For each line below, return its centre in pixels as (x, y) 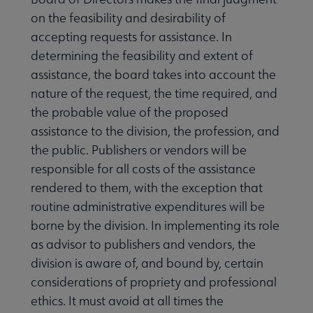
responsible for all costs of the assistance (143, 168)
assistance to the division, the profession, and (155, 131)
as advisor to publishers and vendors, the (143, 244)
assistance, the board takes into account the (153, 74)
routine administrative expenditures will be (148, 206)
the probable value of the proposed (130, 112)
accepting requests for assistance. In (131, 36)
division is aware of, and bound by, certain (147, 263)
